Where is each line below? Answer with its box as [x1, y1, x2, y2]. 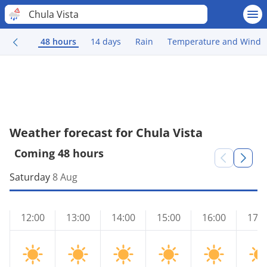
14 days [91, 36, 121, 47]
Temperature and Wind [167, 36, 261, 47]
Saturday [10, 170, 50, 184]
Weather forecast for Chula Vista [10, 125, 203, 141]
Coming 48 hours [14, 146, 104, 160]
